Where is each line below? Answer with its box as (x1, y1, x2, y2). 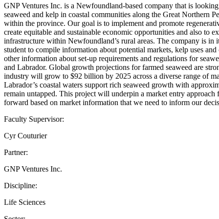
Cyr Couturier (4, 131, 47, 140)
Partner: (4, 148, 28, 156)
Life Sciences (4, 197, 45, 206)
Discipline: (4, 181, 37, 190)
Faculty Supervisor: (4, 114, 64, 123)
